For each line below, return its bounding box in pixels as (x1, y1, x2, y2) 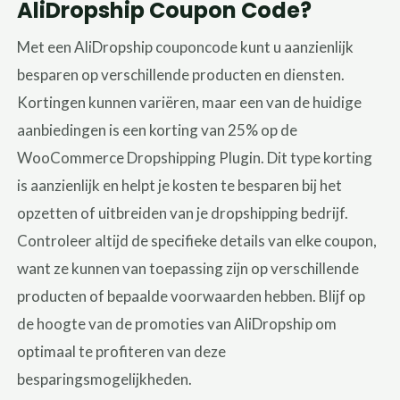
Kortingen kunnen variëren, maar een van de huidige (17, 92, 362, 112)
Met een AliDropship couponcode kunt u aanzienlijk (17, 37, 354, 56)
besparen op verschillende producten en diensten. (17, 64, 346, 84)
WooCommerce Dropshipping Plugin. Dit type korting (17, 147, 373, 167)
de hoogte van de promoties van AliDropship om (17, 313, 337, 333)
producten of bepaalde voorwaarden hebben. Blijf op (17, 286, 366, 305)
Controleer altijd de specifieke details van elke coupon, (17, 230, 378, 250)
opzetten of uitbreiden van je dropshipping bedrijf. (17, 203, 349, 222)
